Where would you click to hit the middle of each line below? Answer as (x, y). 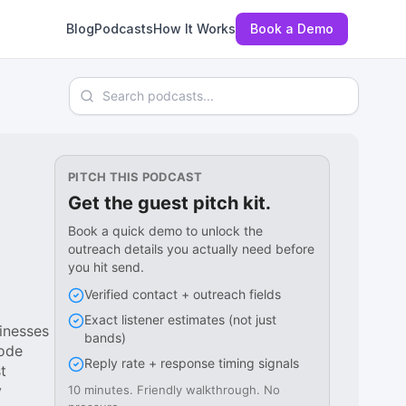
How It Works (194, 29)
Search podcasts (126, 87)
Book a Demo (292, 29)
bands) (106, 338)
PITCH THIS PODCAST (135, 177)
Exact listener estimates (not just (181, 319)
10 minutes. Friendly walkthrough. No (174, 390)
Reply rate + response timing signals (192, 363)
